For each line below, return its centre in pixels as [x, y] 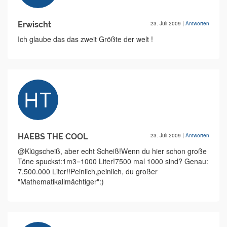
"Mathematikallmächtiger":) [61, 181]
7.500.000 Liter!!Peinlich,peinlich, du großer [88, 171]
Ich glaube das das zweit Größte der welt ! [85, 39]
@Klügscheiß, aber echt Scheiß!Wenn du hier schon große [112, 151]
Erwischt [34, 25]
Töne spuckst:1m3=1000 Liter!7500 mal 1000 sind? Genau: [113, 161]
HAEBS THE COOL [53, 137]
